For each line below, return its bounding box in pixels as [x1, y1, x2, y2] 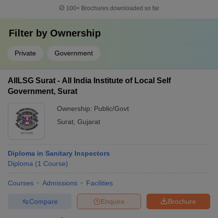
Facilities [86, 179, 113, 187]
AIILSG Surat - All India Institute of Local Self [8, 76, 171, 85]
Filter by [9, 28, 50, 38]
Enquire [101, 197, 125, 205]
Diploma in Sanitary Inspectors [8, 149, 110, 157]
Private [15, 49, 36, 57]
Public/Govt [94, 105, 129, 112]
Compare [29, 197, 58, 205]
